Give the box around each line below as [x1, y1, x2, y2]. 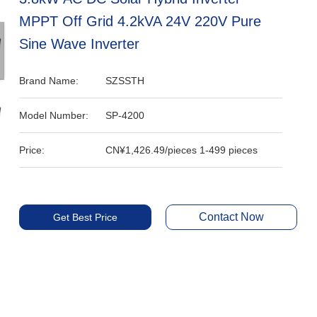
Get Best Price [52, 212, 117, 223]
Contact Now [198, 211, 264, 223]
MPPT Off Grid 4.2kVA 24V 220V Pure [19, 13, 262, 29]
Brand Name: [19, 75, 79, 86]
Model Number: [19, 110, 89, 121]
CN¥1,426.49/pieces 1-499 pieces [105, 144, 258, 156]
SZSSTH [105, 75, 145, 86]
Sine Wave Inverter [19, 36, 140, 52]
